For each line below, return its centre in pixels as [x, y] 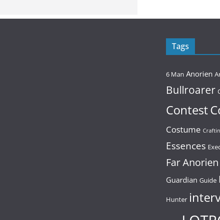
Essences [186, 146]
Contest [187, 110]
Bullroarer [191, 90]
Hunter [177, 200]
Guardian [182, 180]
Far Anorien [192, 163]
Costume [183, 130]
